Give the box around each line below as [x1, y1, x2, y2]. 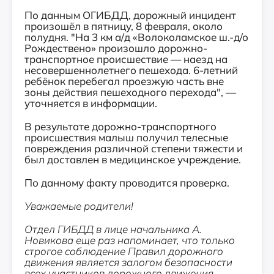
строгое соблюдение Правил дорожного [24, 245, 223, 257]
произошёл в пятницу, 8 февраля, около [24, 20, 223, 32]
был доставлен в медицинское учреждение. [24, 153, 241, 166]
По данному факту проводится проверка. [24, 176, 229, 189]
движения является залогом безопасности [24, 256, 232, 268]
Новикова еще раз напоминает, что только [24, 234, 235, 246]
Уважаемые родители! [24, 199, 133, 212]
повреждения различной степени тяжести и [24, 142, 243, 155]
